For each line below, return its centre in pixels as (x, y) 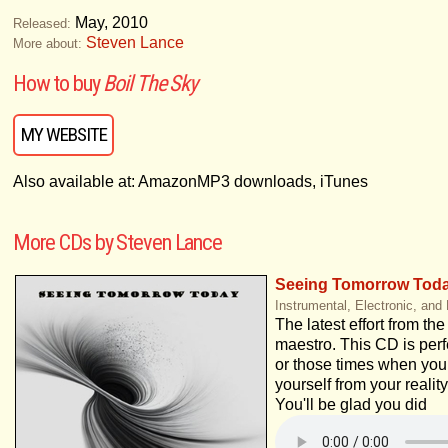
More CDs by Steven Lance (117, 242)
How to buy (58, 83)
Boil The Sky (150, 83)
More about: (47, 43)
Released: (41, 23)
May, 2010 (109, 22)
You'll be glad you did (350, 404)
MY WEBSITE (64, 134)
